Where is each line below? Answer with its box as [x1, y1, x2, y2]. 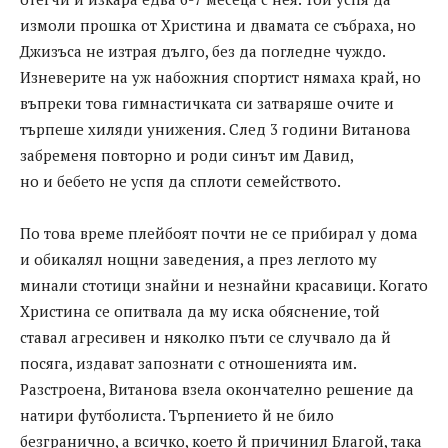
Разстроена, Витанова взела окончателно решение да [20, 379, 414, 400]
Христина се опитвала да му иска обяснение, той [20, 301, 380, 322]
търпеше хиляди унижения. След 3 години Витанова [20, 119, 411, 140]
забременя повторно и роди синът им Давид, [20, 145, 354, 166]
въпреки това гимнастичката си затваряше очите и [20, 93, 394, 114]
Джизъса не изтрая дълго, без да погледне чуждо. [20, 41, 386, 62]
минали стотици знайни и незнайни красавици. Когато [20, 275, 428, 296]
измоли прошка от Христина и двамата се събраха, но [20, 15, 416, 36]
